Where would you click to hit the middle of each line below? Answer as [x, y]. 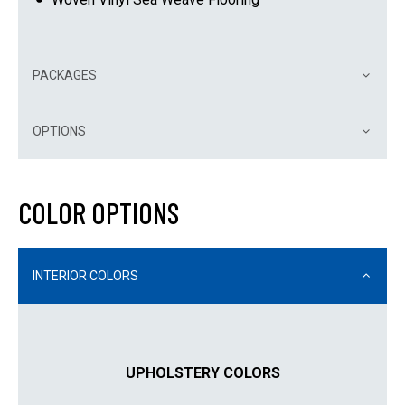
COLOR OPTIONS [99, 212]
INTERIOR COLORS [85, 275]
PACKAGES [65, 75]
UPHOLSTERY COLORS [202, 372]
